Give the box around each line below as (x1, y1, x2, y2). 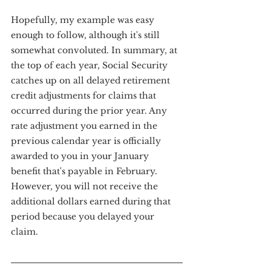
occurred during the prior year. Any (11, 105, 169, 116)
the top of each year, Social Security (11, 60, 170, 71)
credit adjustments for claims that (11, 90, 158, 101)
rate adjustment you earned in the (11, 120, 160, 131)
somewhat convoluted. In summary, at (11, 45, 180, 56)
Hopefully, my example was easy (11, 15, 157, 25)
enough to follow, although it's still (11, 30, 162, 41)
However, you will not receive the (11, 181, 160, 192)
